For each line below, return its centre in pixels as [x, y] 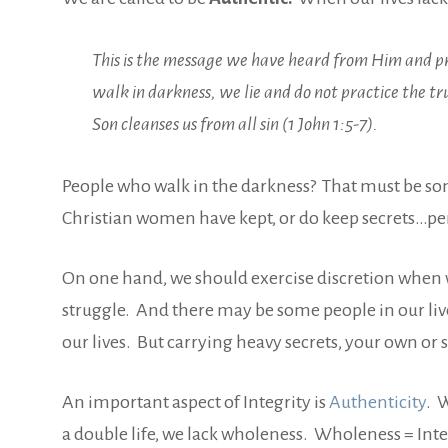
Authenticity [377, 401]
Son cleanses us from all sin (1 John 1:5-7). [235, 123]
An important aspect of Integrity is [195, 401]
